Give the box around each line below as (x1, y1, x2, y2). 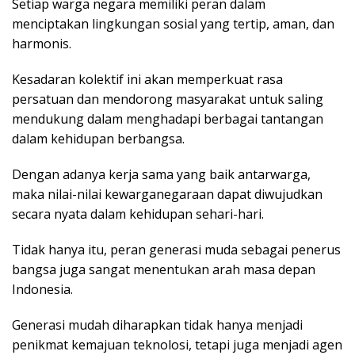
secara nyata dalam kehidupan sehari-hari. (12, 205, 264, 223)
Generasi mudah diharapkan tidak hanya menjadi (12, 316, 303, 334)
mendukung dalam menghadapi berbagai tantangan (12, 110, 323, 128)
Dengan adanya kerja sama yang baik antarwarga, (12, 166, 311, 184)
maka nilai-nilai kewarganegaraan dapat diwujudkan (12, 185, 323, 204)
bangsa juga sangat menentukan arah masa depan (12, 261, 315, 279)
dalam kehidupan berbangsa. (12, 130, 185, 148)
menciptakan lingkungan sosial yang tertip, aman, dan (12, 15, 334, 33)
